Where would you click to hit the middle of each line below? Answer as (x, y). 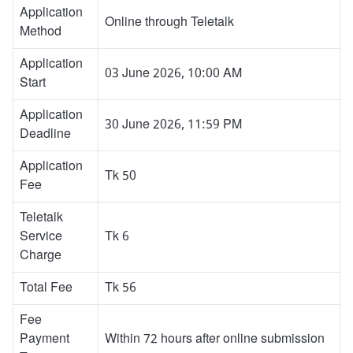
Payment (45, 340)
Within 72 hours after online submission (215, 340)
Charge (41, 256)
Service (41, 237)
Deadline (45, 135)
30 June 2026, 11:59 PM (173, 125)
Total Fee (46, 288)
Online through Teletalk (169, 23)
